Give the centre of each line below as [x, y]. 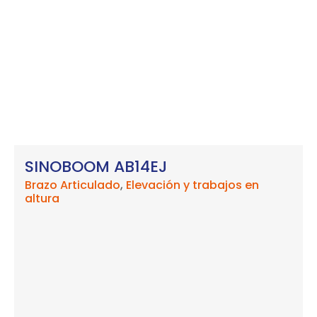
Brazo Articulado [73, 185]
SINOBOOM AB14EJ [96, 167]
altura [42, 199]
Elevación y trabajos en [192, 185]
